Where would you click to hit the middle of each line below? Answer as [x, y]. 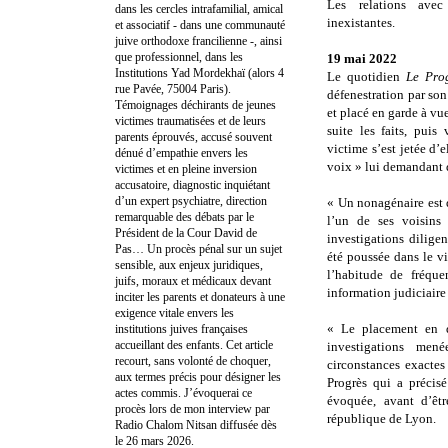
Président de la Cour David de [186, 232]
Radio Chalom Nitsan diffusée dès [196, 424]
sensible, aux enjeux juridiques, [189, 264]
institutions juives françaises [181, 328]
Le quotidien [367, 77]
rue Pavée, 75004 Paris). [173, 88]
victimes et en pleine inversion [186, 168]
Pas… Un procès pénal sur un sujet [198, 248]
